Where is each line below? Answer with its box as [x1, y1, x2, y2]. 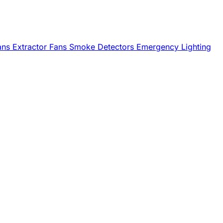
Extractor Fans [12, 42, 69, 52]
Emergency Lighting [136, 42, 211, 52]
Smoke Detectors [69, 42, 136, 52]
